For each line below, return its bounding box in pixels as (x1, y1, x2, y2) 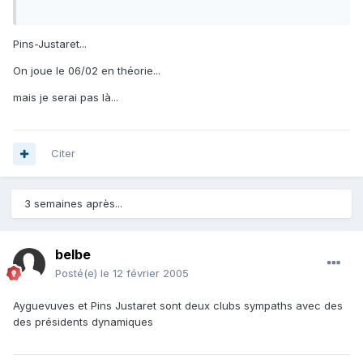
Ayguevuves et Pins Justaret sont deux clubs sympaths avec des (13, 299, 343, 313)
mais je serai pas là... (13, 91, 118, 105)
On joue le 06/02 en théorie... (13, 64, 160, 78)
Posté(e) (55, 267, 100, 280)
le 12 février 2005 (100, 267, 189, 280)
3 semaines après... (24, 197, 122, 211)
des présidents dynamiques (13, 315, 153, 329)
